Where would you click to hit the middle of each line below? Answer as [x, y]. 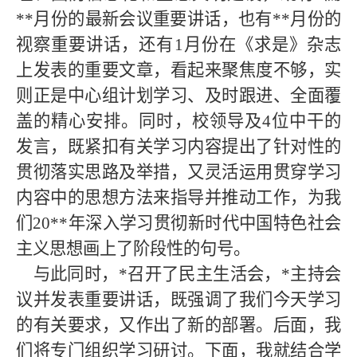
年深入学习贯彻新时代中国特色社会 [205, 223]
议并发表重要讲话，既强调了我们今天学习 [178, 300]
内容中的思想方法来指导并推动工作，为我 [178, 198]
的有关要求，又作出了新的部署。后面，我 [178, 325]
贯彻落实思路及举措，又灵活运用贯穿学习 [178, 172]
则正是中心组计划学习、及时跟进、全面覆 [178, 96]
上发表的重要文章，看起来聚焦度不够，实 [178, 70]
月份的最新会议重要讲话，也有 [153, 19]
